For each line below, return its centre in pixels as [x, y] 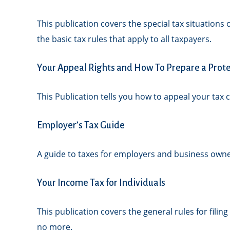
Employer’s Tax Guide [81, 126]
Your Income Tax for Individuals [101, 183]
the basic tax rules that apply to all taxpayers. [124, 39]
